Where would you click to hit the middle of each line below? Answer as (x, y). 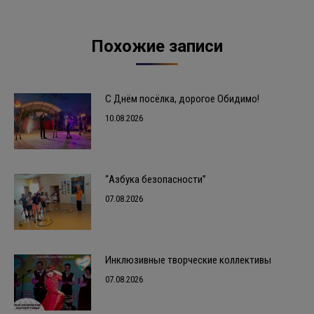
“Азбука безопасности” (156, 179)
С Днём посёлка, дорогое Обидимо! (182, 98)
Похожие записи (157, 46)
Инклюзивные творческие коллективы (188, 260)
